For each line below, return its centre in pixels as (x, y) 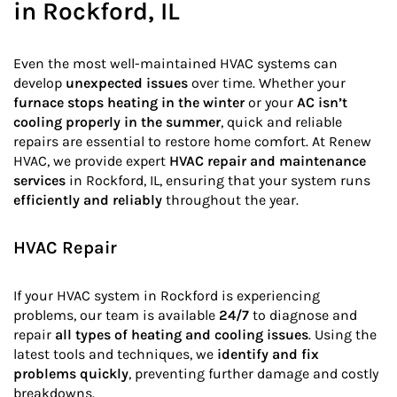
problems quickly (71, 374)
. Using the (343, 335)
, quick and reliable (281, 122)
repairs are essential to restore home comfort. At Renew (192, 142)
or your (271, 103)
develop (39, 83)
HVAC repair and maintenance (268, 161)
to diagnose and (303, 315)
